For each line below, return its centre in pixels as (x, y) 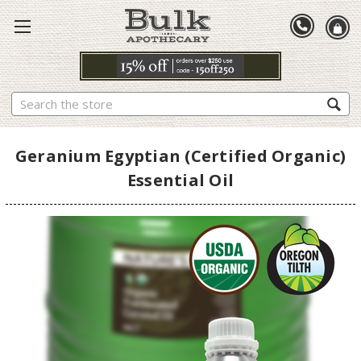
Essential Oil (180, 180)
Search (29, 100)
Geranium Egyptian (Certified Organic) (180, 156)
